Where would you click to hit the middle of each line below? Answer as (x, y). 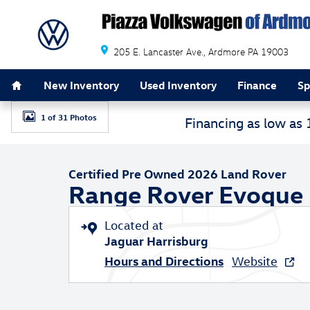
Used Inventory (178, 85)
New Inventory (81, 85)
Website (255, 261)
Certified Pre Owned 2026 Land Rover (177, 173)
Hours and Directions (164, 261)
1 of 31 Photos (69, 117)
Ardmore (227, 52)
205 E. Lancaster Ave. (158, 52)
